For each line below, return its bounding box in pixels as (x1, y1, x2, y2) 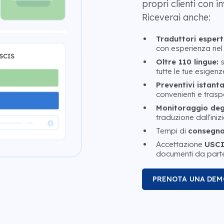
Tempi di (155, 125, 188, 135)
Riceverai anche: (141, 11, 210, 23)
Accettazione (155, 139, 204, 149)
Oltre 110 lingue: (155, 56, 218, 66)
